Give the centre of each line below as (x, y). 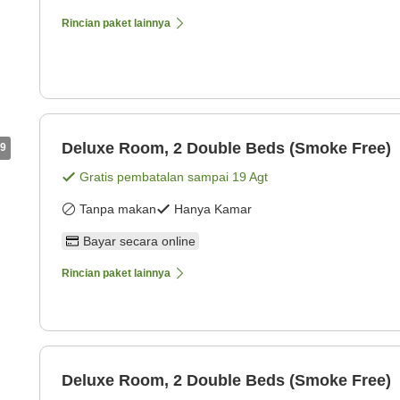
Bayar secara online (139, 242)
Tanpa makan (118, 209)
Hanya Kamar (213, 209)
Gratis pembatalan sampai (156, 177)
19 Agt (250, 177)
